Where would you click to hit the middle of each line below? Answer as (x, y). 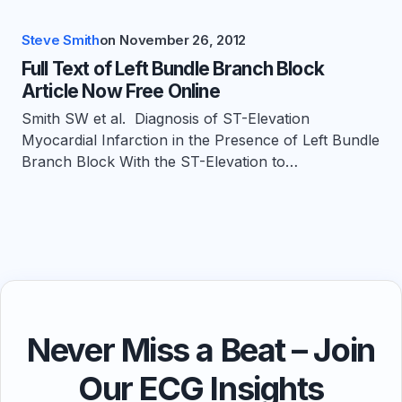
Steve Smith (61, 40)
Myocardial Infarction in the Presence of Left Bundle (201, 140)
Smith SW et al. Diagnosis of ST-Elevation (166, 119)
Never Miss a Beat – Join (201, 350)
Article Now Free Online (121, 92)
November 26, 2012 (183, 40)
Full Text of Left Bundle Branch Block (173, 69)
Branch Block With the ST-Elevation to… (160, 162)
